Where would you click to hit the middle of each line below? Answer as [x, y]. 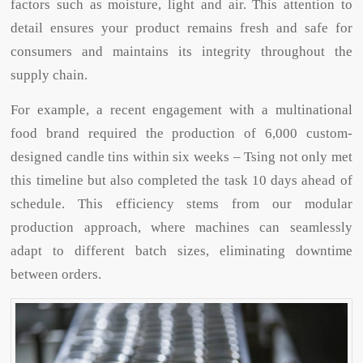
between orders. [56, 275]
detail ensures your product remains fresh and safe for [181, 28]
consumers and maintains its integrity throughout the [181, 51]
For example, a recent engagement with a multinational [181, 110]
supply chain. [49, 75]
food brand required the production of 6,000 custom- [181, 134]
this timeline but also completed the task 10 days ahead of [181, 181]
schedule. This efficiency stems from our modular [181, 204]
